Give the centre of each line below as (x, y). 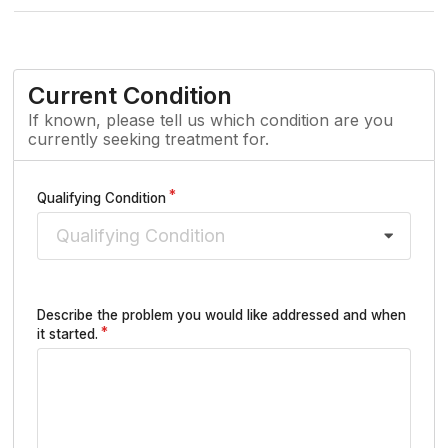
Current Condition (130, 95)
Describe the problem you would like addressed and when (221, 315)
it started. (67, 334)
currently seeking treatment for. (148, 138)
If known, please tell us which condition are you (210, 119)
